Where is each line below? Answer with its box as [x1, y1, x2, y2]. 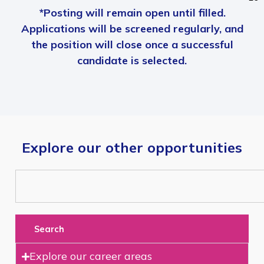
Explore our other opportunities [22, 138, 242, 157]
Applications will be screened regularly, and [21, 22, 243, 36]
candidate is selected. [77, 54, 187, 68]
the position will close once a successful [31, 38, 233, 52]
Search [34, 223, 64, 235]
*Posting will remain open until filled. [38, 6, 226, 20]
